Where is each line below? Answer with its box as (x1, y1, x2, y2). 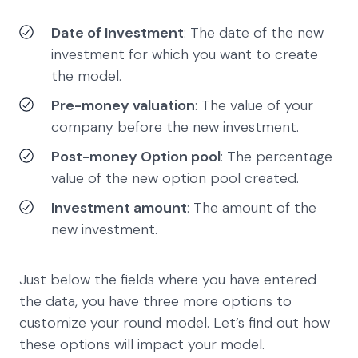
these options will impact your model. (19, 334, 265, 354)
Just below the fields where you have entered (19, 269, 316, 289)
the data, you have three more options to (19, 291, 292, 311)
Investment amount (51, 197, 187, 217)
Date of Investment (51, 22, 184, 42)
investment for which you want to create (51, 44, 318, 64)
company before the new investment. (51, 117, 303, 137)
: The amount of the (187, 197, 316, 217)
